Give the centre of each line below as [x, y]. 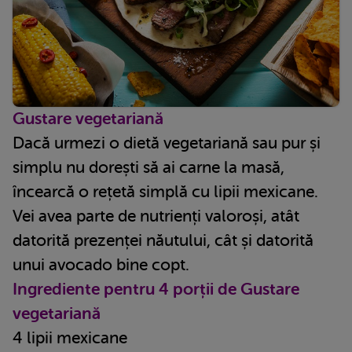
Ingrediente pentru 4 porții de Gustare [156, 289]
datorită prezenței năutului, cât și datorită [163, 240]
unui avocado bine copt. [101, 264]
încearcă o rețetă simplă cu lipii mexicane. [165, 191]
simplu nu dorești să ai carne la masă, [148, 167]
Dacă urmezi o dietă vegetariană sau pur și [167, 143]
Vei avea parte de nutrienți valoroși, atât [156, 216]
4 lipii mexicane [70, 337]
